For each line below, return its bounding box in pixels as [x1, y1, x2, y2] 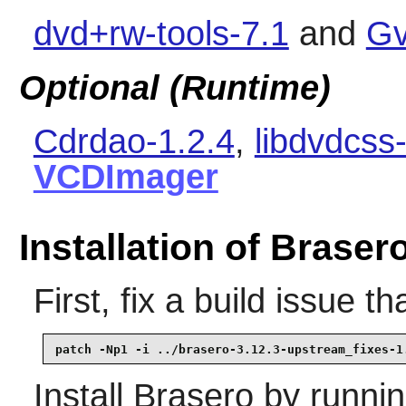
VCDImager [33, 157, 218, 196]
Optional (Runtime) [18, 68, 331, 107]
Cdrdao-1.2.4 [33, 121, 235, 160]
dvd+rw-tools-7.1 [33, 14, 289, 53]
